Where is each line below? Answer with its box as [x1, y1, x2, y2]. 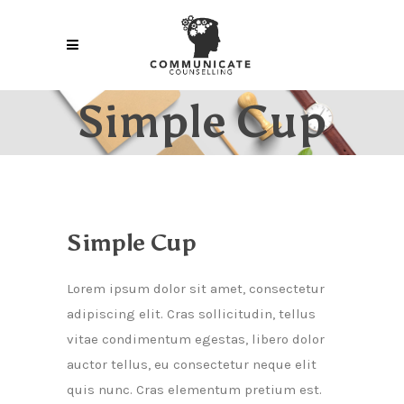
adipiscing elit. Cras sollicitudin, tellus [67, 305, 316, 322]
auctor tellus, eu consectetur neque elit [67, 355, 317, 372]
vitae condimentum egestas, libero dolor [67, 330, 325, 347]
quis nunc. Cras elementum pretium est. [67, 381, 322, 398]
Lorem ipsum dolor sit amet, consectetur [67, 280, 325, 297]
